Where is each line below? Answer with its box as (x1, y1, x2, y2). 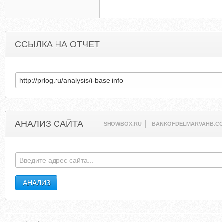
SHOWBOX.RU (104, 121, 142, 127)
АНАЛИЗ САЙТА (15, 119, 83, 129)
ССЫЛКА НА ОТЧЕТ (15, 39, 100, 49)
